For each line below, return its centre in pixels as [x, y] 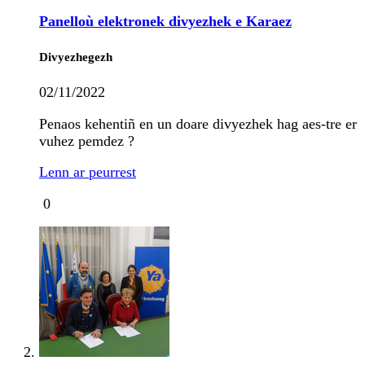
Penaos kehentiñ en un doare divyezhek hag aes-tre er [198, 123]
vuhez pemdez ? [87, 141]
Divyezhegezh [76, 57]
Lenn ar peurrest [88, 172]
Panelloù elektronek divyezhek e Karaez [165, 22]
